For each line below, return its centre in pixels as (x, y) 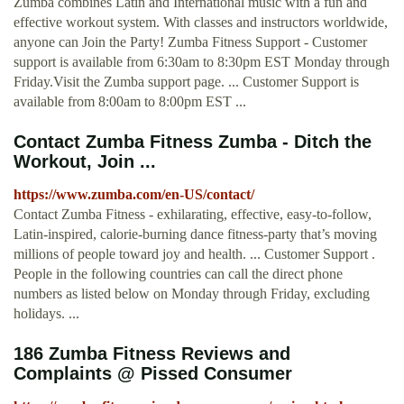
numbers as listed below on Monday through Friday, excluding (192, 294)
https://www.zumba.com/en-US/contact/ (134, 195)
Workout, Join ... (85, 162)
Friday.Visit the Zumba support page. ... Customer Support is (186, 82)
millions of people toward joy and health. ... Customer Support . (194, 254)
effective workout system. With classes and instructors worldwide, (201, 23)
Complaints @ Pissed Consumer (153, 374)
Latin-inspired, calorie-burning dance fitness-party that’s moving (195, 234)
